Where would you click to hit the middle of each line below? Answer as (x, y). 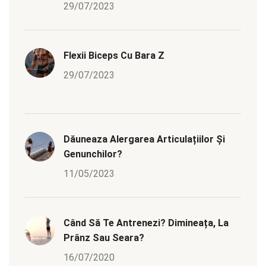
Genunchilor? (93, 154)
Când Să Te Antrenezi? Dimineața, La (146, 223)
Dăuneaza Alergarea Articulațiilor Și (144, 140)
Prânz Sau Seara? (104, 238)
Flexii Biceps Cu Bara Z (114, 56)
